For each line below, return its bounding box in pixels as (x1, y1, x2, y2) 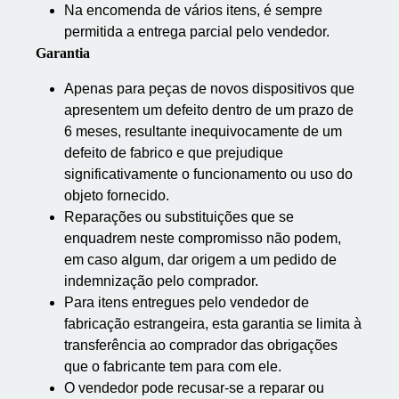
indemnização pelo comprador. (64, 273, 258, 289)
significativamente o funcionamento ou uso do (64, 167, 353, 182)
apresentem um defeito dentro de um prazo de (64, 102, 354, 118)
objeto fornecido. (64, 188, 169, 203)
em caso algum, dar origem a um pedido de (64, 252, 337, 267)
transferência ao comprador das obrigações (64, 338, 338, 353)
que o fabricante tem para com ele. (64, 359, 281, 374)
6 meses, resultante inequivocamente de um (64, 124, 342, 139)
